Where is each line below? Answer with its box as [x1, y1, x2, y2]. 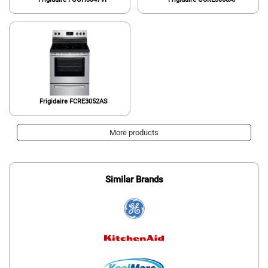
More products [109, 127, 159, 137]
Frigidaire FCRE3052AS [39, 97, 108, 105]
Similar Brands [105, 174, 163, 185]
